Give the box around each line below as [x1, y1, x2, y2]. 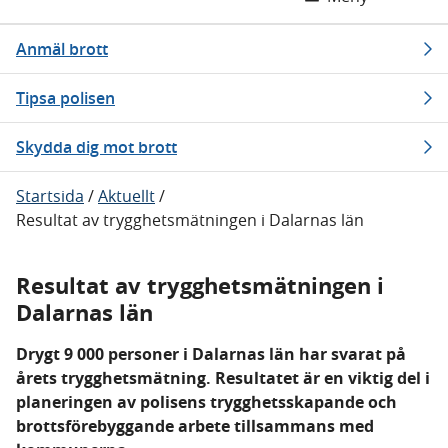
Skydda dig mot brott [16, 136, 177, 158]
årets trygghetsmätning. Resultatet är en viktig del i [16, 367, 430, 389]
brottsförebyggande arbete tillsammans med [16, 415, 374, 437]
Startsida [16, 185, 84, 207]
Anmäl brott [16, 38, 108, 60]
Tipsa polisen [16, 87, 115, 109]
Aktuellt [98, 185, 155, 207]
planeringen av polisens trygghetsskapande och [16, 391, 397, 413]
